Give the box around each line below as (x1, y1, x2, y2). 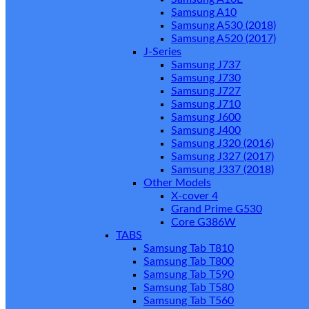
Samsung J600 (171, 112, 241, 123)
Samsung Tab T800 (143, 256, 234, 268)
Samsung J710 (171, 99, 241, 110)
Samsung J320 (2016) (171, 138, 274, 150)
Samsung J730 (171, 72, 241, 84)
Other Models (143, 177, 211, 189)
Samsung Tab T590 (143, 269, 234, 281)
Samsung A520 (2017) (171, 33, 276, 45)
